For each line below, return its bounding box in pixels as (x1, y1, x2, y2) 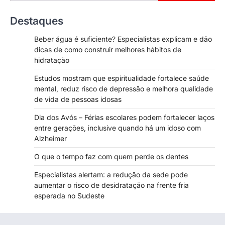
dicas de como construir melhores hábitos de (34, 45, 181, 54)
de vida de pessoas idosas (34, 94, 122, 103)
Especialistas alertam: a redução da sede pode (34, 170, 188, 179)
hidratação (34, 55, 69, 64)
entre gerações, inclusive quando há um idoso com (34, 123, 201, 132)
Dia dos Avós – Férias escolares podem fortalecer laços (34, 113, 214, 122)
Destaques (10, 14, 63, 27)
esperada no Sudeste (34, 191, 104, 200)
